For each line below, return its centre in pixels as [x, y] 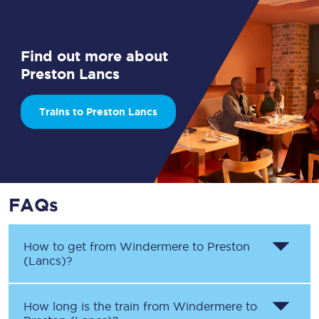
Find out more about [95, 56]
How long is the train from [98, 306]
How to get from [72, 246]
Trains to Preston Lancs [98, 112]
